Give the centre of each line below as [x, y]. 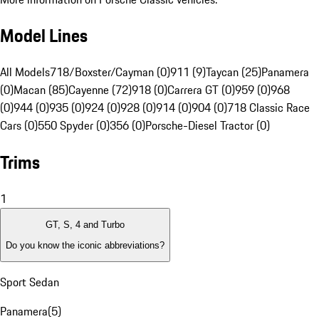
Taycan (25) [234, 72]
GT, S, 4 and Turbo [85, 225]
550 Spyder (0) [74, 126]
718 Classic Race [268, 108]
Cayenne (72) [100, 90]
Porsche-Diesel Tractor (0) [208, 126]
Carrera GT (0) [201, 90]
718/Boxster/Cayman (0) [110, 72]
